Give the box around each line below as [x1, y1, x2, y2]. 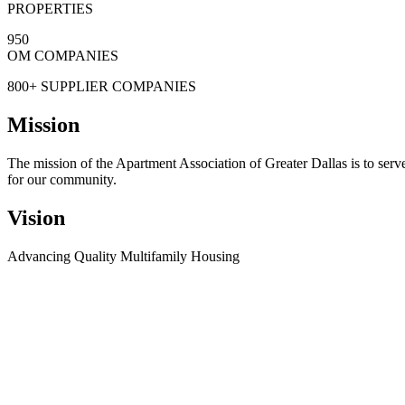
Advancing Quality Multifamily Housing [7, 249, 240, 265]
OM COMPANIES [7, 48, 118, 64]
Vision [7, 206, 65, 231]
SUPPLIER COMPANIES [37, 79, 196, 95]
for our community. [7, 172, 120, 188]
